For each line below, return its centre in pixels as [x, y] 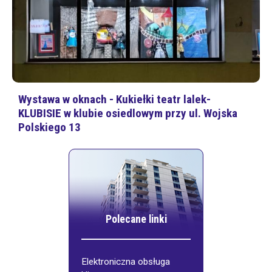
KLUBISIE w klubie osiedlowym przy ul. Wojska [128, 114]
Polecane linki [136, 219]
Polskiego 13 [49, 127]
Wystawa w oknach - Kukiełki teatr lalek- [114, 100]
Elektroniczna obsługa [126, 262]
